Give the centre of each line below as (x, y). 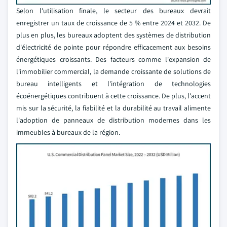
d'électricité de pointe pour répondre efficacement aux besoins (113, 47)
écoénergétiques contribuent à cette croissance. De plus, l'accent (113, 96)
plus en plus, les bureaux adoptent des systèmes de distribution (113, 35)
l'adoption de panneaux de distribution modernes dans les (113, 120)
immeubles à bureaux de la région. (68, 132)
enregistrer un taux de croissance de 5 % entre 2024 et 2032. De (113, 23)
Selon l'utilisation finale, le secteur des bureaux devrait (113, 11)
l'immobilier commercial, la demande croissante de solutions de (113, 71)
